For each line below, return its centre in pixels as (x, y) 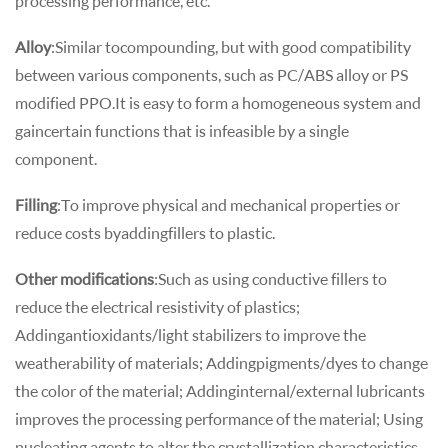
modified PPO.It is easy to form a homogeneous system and (218, 102)
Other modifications (84, 278)
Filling (36, 204)
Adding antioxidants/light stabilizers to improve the (190, 334)
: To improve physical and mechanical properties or (228, 204)
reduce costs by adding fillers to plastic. (145, 232)
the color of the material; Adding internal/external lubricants (220, 390)
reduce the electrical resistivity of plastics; (157, 306)
